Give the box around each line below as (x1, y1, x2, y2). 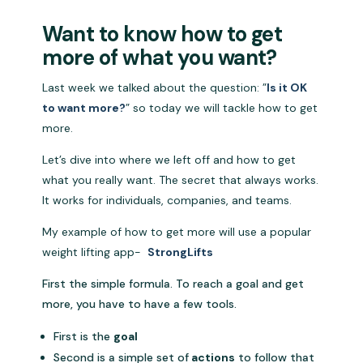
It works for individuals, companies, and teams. (42, 193, 296, 208)
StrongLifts (147, 245, 214, 260)
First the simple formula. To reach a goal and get (42, 276, 305, 292)
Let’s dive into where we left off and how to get (42, 152, 297, 168)
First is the (53, 329, 114, 344)
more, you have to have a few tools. (42, 297, 237, 312)
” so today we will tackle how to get (126, 100, 318, 116)
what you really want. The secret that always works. (42, 173, 319, 188)
